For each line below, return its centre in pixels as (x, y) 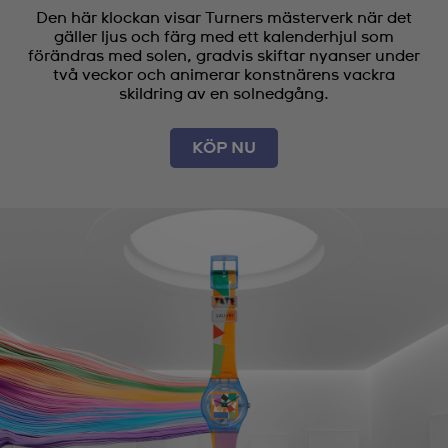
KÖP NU (224, 147)
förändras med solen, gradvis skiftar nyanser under (224, 55)
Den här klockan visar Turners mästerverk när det (224, 17)
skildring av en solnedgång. (224, 93)
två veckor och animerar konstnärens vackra (224, 74)
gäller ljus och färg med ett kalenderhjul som (224, 36)
